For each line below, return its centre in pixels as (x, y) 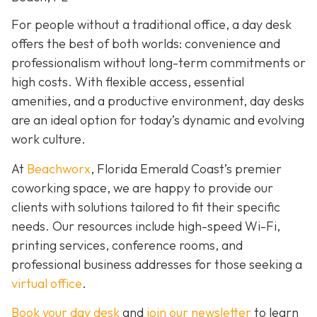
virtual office (47, 283)
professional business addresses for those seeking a (157, 264)
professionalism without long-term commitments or (158, 63)
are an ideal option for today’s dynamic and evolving (158, 120)
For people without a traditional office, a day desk (151, 25)
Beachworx (59, 168)
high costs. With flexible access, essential (128, 82)
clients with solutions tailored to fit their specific (146, 207)
